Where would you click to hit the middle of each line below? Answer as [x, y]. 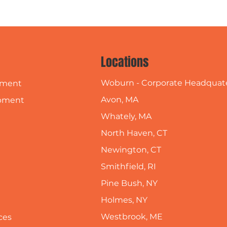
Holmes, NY [124, 200]
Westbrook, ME [131, 217]
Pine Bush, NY [129, 183]
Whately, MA [126, 117]
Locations [124, 62]
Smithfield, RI [128, 167]
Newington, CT [131, 150]
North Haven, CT [134, 133]
